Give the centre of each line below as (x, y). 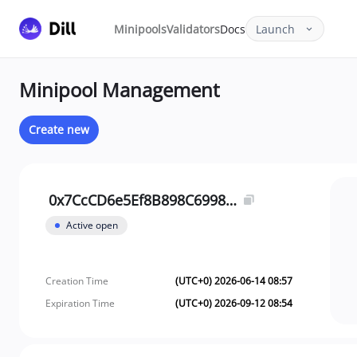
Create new (59, 129)
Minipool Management (120, 90)
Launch (275, 29)
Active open (92, 225)
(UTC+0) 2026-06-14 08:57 (234, 280)
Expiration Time (80, 303)
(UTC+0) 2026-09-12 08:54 (234, 303)
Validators (193, 29)
